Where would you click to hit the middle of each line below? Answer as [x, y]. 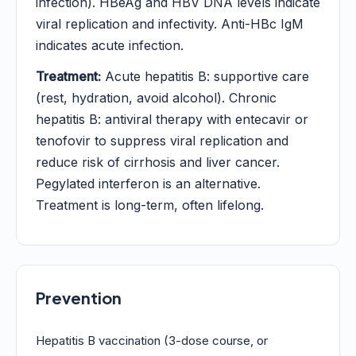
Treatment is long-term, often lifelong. [150, 205]
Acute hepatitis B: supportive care [205, 76]
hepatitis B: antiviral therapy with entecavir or [172, 119]
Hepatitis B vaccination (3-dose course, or [152, 341]
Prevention [79, 298]
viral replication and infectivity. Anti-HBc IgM [170, 24]
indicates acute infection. [110, 45]
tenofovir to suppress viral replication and [162, 141]
